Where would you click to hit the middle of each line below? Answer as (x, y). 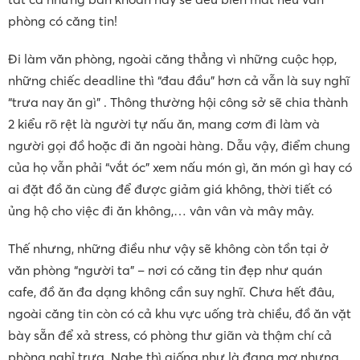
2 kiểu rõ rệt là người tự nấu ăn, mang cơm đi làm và (164, 123)
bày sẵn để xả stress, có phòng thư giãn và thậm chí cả (170, 335)
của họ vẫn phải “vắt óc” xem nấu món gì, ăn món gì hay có (180, 167)
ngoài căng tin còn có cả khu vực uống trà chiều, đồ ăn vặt (180, 313)
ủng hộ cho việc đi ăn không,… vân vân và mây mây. (161, 210)
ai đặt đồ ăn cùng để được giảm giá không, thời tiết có (170, 188)
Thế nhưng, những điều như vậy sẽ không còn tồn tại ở (168, 248)
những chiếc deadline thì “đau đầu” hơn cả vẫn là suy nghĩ (179, 80)
